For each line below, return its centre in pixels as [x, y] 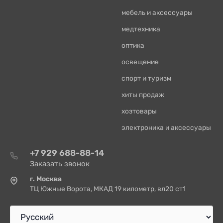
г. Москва [46, 179]
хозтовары [139, 111]
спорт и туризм [146, 78]
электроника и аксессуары [166, 127]
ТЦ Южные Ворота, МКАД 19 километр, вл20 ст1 [108, 189]
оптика [133, 45]
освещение [140, 62]
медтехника [141, 29]
